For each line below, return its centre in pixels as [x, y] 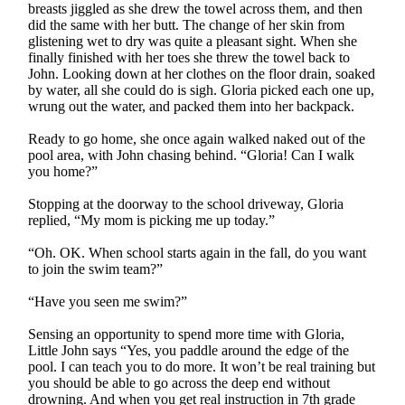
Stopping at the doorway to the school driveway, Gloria [186, 203]
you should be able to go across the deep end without [179, 382]
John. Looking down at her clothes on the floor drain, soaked [202, 73]
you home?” [63, 171]
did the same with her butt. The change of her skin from [187, 24]
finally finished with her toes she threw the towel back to [189, 57]
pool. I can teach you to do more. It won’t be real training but [202, 366]
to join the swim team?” [96, 268]
